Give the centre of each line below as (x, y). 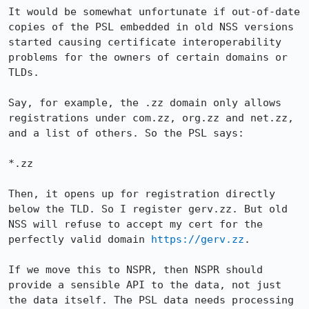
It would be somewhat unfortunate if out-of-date (154, 12)
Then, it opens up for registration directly (142, 194)
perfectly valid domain (80, 239)
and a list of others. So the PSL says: (126, 133)
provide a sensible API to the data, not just (145, 285)
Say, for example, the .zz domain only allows (145, 103)
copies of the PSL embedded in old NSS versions (151, 27)
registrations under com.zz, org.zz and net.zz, (151, 118)
